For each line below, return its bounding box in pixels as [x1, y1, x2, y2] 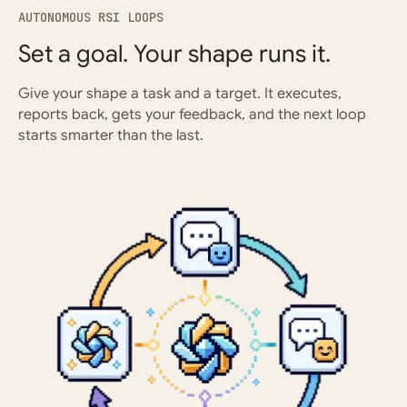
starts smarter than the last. [18, 126, 203, 144]
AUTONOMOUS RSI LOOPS [18, 9, 164, 25]
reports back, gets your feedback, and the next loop [18, 105, 366, 124]
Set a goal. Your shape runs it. [18, 39, 331, 68]
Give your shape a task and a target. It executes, [18, 84, 342, 103]
